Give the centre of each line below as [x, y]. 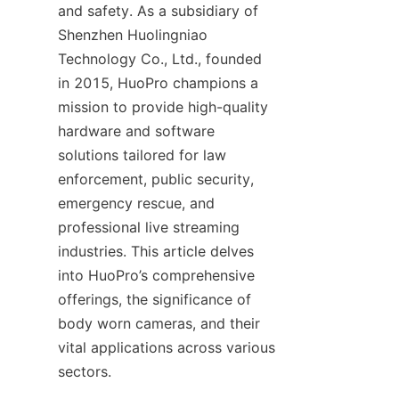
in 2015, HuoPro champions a [158, 83]
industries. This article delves [156, 251]
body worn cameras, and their [159, 323]
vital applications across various [167, 347]
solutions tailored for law [142, 155]
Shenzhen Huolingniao [133, 35]
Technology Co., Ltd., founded [160, 59]
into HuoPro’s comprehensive [156, 275]
